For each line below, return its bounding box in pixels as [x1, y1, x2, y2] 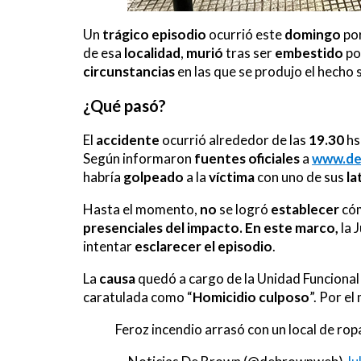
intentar [83, 238, 135, 255]
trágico [102, 26, 149, 43]
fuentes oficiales [194, 150, 300, 167]
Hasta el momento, [83, 201, 200, 218]
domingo [284, 26, 341, 43]
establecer [271, 201, 339, 218]
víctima [209, 168, 255, 185]
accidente [96, 131, 160, 148]
